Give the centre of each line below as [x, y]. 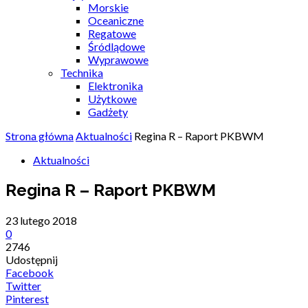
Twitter [23, 285]
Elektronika [115, 86]
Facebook [30, 272]
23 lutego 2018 [41, 220]
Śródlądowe [117, 46]
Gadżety [108, 112]
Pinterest [27, 298]
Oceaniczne [116, 20]
